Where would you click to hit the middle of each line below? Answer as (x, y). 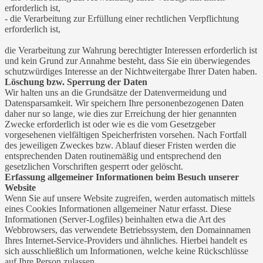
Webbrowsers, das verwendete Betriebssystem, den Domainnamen (128, 230)
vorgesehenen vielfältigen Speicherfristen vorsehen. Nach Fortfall (126, 134)
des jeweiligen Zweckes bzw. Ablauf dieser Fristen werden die (120, 145)
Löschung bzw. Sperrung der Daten (76, 82)
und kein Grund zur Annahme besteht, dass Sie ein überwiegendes (127, 60)
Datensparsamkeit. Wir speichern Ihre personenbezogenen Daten (124, 103)
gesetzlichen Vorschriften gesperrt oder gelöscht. (94, 166)
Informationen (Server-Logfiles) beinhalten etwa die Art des (115, 219)
